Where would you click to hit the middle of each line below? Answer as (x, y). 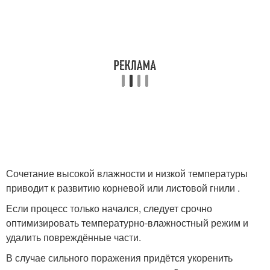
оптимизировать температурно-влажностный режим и (127, 223)
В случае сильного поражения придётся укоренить (119, 258)
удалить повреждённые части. (74, 237)
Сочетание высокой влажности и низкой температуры (127, 173)
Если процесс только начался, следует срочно (109, 208)
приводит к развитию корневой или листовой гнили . (123, 188)
